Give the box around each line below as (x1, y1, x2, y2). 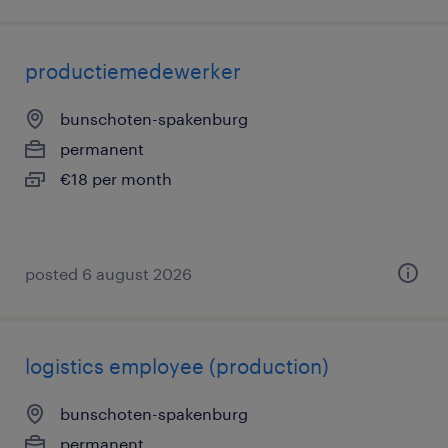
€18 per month (60, 169, 172, 188)
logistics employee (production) (25, 354, 329, 378)
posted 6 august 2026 (25, 264, 192, 283)
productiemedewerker (25, 59, 241, 83)
